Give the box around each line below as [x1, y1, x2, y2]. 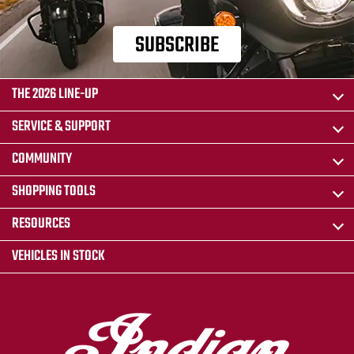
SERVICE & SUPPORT [12, 115, 111, 139]
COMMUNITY [12, 148, 72, 171]
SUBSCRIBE [135, 28, 219, 62]
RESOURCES [12, 213, 70, 236]
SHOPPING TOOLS [12, 180, 96, 204]
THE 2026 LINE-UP [12, 83, 98, 107]
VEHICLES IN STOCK [12, 245, 105, 269]
